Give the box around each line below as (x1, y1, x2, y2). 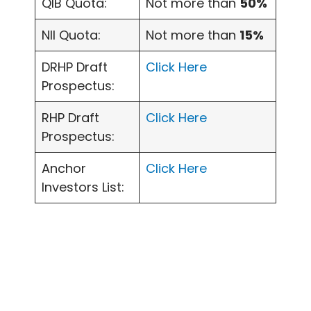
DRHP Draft (42, 58, 108, 76)
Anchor (42, 160, 86, 178)
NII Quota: (42, 26, 101, 44)
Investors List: (42, 178, 124, 196)
